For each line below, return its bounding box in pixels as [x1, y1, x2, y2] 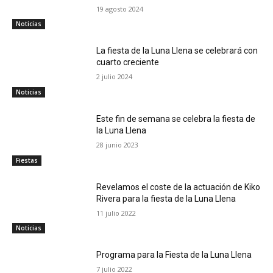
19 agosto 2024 [96, 4, 144, 13]
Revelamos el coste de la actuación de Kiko [96, 182, 261, 192]
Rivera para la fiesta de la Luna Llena [96, 193, 236, 204]
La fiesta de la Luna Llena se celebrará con [96, 46, 258, 56]
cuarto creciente [96, 57, 160, 68]
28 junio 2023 [96, 140, 139, 150]
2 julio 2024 [96, 72, 133, 82]
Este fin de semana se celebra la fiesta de [96, 114, 256, 124]
